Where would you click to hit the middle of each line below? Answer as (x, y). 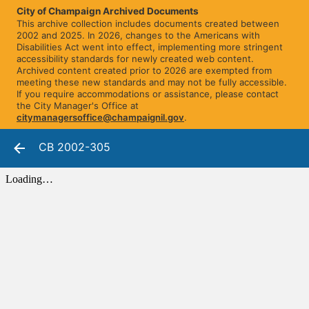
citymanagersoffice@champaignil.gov (100, 118)
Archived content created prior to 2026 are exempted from (144, 71)
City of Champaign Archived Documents (108, 11)
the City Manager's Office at (78, 106)
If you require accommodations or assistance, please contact (148, 94)
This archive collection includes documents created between (148, 24)
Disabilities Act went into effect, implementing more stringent (150, 47)
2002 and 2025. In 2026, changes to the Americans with (138, 36)
